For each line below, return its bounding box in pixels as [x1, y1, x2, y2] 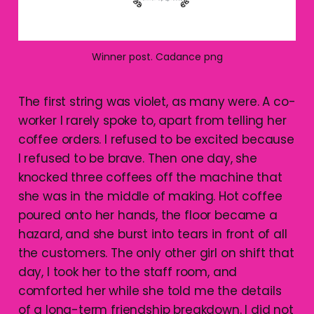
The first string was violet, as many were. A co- [18, 93, 296, 110]
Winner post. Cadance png [91, 49, 223, 64]
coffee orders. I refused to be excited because [18, 130, 294, 148]
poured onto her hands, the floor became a [18, 206, 278, 224]
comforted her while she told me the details [18, 282, 282, 299]
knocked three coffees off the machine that [18, 168, 282, 186]
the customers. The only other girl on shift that [18, 244, 294, 261]
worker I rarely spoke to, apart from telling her [18, 111, 287, 129]
